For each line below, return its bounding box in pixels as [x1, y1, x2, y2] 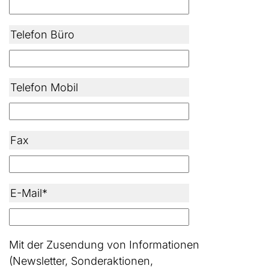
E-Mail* [10, 186, 47, 199]
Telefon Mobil [10, 80, 78, 94]
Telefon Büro [10, 28, 74, 41]
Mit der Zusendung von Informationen [9, 238, 199, 251]
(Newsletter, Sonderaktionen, [9, 254, 153, 267]
